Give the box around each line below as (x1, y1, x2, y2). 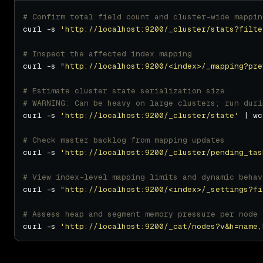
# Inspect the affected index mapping (23, 48, 192, 59)
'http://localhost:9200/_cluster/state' (60, 110, 239, 120)
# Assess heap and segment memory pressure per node (23, 208, 258, 219)
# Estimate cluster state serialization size (23, 85, 225, 96)
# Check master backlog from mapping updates (23, 134, 225, 145)
